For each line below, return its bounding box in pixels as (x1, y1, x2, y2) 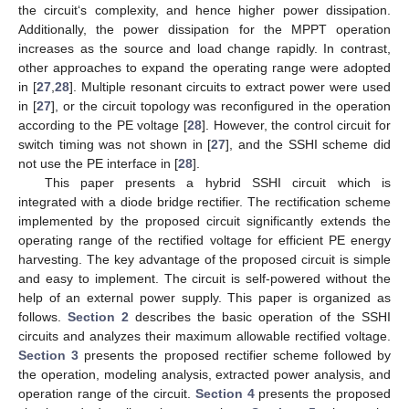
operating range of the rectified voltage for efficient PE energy (18, 233, 391, 248)
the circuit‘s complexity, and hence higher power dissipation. (18, 3, 391, 18)
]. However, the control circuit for (202, 118, 391, 133)
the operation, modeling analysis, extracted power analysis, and (18, 367, 391, 383)
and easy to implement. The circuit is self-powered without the (18, 271, 391, 287)
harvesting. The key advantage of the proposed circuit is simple (18, 252, 391, 267)
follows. (18, 309, 68, 325)
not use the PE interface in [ (18, 156, 178, 172)
